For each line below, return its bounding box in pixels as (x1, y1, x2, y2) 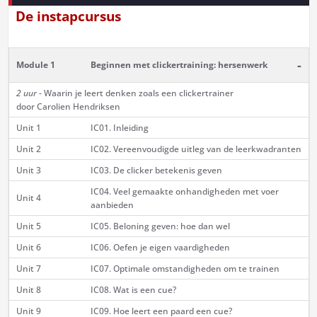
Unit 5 (16, 220, 41, 233)
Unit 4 (16, 192, 41, 204)
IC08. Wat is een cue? (90, 284, 176, 296)
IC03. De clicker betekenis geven (90, 164, 222, 177)
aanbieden (90, 199, 134, 212)
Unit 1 (16, 122, 41, 134)
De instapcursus (15, 7, 121, 25)
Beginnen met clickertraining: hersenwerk (90, 59, 267, 71)
